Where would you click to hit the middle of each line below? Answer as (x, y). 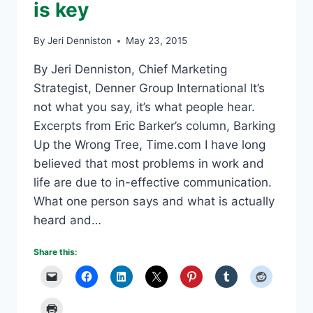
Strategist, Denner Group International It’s (149, 88)
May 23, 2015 (157, 41)
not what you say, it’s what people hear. (144, 107)
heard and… (67, 220)
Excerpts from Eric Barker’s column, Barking (154, 126)
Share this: (56, 252)
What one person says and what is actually (154, 202)
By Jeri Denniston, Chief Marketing (130, 70)
